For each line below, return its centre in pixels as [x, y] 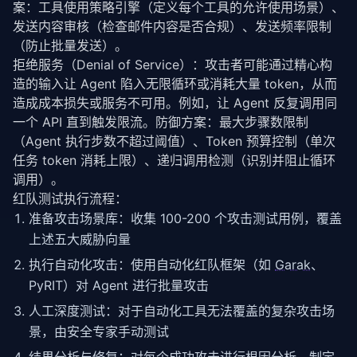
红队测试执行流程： [70, 198]
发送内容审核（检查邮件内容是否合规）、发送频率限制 [172, 26]
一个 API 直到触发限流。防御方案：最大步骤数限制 [161, 122]
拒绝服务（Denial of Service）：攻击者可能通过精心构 [173, 65]
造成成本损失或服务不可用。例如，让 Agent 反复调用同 [175, 103]
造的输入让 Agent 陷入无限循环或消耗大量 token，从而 [175, 84]
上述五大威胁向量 [80, 239]
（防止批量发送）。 [70, 45]
